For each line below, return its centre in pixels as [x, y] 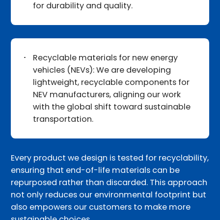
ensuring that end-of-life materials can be [96, 170]
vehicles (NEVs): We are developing [102, 70]
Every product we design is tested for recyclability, [110, 158]
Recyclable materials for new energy [106, 57]
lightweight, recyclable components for [111, 82]
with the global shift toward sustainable [112, 107]
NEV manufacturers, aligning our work [107, 94]
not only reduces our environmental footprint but [109, 194]
